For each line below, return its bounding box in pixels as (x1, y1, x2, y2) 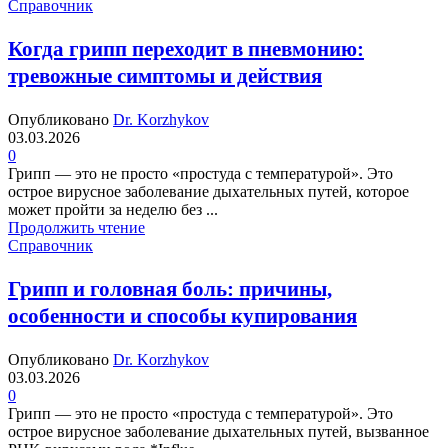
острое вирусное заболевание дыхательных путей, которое (8, 183, 409, 201)
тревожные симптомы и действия (8, 64, 322, 89)
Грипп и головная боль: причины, (8, 277, 332, 302)
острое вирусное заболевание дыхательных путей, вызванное (8, 423, 429, 441)
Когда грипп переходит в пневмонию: (8, 37, 364, 62)
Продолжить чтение (8, 219, 145, 237)
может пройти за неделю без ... (8, 201, 218, 219)
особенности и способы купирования (8, 304, 357, 329)
